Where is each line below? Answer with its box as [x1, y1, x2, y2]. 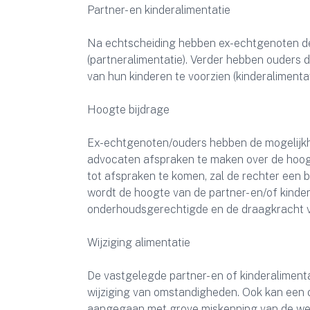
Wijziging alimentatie [87, 236, 190, 249]
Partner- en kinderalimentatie [87, 3, 230, 17]
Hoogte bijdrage [87, 103, 170, 116]
